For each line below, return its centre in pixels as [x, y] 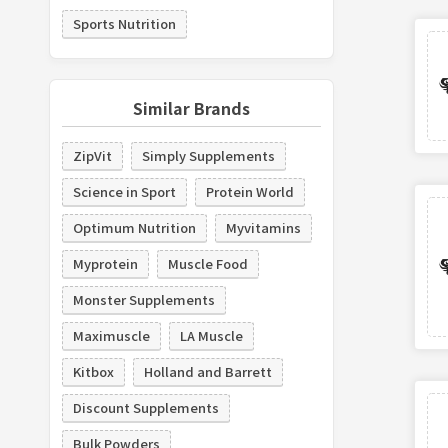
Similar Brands [191, 107]
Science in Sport [124, 191]
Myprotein [105, 263]
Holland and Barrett [207, 371]
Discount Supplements [145, 407]
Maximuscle [111, 335]
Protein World [249, 191]
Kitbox [93, 371]
